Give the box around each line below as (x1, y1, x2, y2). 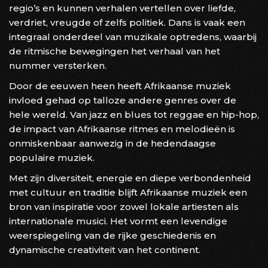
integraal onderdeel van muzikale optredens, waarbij (9, 31, 257, 42)
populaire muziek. (9, 151, 95, 163)
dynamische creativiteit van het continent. (9, 243, 200, 255)
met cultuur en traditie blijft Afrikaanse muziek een (9, 186, 247, 198)
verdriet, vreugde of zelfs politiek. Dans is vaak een (9, 16, 245, 28)
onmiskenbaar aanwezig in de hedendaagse (9, 137, 216, 149)
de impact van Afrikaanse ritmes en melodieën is (9, 123, 235, 135)
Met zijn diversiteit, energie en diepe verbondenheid (9, 172, 251, 184)
